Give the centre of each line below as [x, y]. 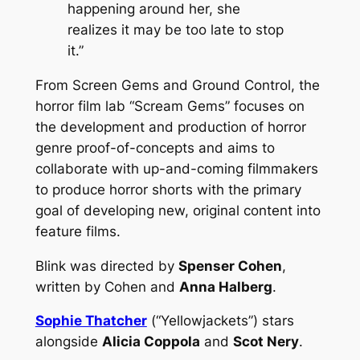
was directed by [122, 266]
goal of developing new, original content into [178, 210]
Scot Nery [266, 342]
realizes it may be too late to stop [175, 30]
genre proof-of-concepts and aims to [155, 147]
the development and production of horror [170, 127]
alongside [68, 342]
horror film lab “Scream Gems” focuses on [170, 106]
